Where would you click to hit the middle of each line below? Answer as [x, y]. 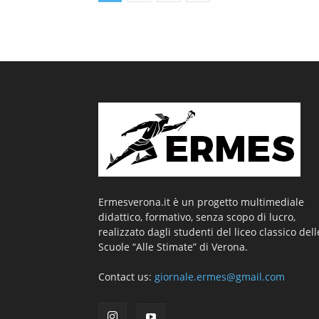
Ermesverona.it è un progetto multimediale [201, 202]
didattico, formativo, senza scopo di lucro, [197, 217]
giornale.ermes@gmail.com [220, 277]
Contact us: [126, 277]
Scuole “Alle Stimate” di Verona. [173, 247]
